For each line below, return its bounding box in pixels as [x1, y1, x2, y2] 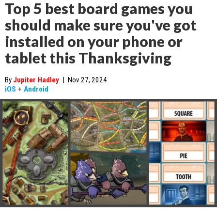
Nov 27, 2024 [68, 76, 107, 84]
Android [24, 85, 48, 93]
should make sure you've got [5, 16, 197, 33]
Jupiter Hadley [13, 76, 59, 84]
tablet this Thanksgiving [5, 49, 171, 66]
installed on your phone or [5, 32, 183, 50]
